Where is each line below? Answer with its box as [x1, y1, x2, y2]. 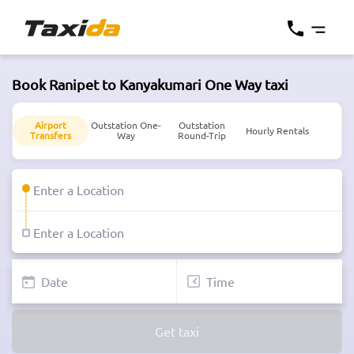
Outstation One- [91, 119, 161, 132]
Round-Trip [177, 129, 226, 142]
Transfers [29, 129, 71, 142]
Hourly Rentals [245, 123, 309, 137]
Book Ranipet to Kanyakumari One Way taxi [12, 76, 288, 92]
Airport [34, 119, 66, 132]
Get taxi [155, 323, 199, 340]
